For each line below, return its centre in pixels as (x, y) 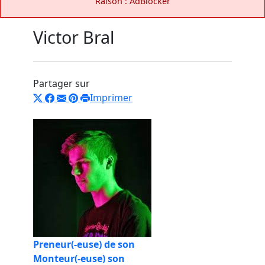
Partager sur (62, 83)
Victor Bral (74, 37)
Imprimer (111, 97)
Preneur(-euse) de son (84, 244)
